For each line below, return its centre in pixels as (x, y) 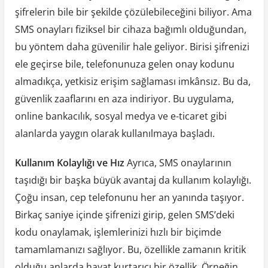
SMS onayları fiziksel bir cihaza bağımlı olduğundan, (130, 29)
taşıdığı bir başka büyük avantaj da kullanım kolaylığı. (133, 180)
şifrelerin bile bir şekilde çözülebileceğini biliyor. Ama (133, 12)
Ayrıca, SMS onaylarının (178, 162)
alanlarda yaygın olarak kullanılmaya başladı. (115, 133)
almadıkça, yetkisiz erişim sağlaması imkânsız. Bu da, (133, 81)
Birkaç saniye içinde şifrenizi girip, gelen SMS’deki (124, 214)
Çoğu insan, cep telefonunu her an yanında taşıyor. (129, 197)
